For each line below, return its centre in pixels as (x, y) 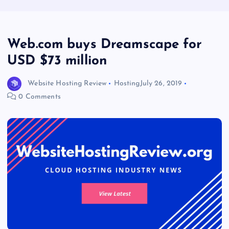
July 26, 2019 (161, 84)
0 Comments (39, 97)
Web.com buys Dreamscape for (105, 45)
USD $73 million (57, 61)
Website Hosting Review (67, 84)
